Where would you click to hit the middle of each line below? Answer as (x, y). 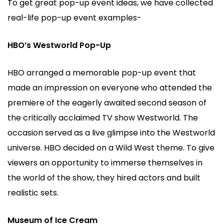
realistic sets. (33, 192)
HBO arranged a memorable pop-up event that (102, 72)
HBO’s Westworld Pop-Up (59, 45)
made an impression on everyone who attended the (110, 87)
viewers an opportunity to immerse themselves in (105, 162)
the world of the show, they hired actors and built (104, 177)
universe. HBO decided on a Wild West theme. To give (111, 147)
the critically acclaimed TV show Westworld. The (103, 117)
